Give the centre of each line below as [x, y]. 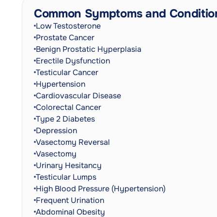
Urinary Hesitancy [69, 165]
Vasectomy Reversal [73, 142]
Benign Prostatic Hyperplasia [89, 49]
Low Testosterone [68, 26]
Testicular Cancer [67, 72]
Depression [56, 131]
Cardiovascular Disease [78, 96]
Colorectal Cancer [69, 107]
